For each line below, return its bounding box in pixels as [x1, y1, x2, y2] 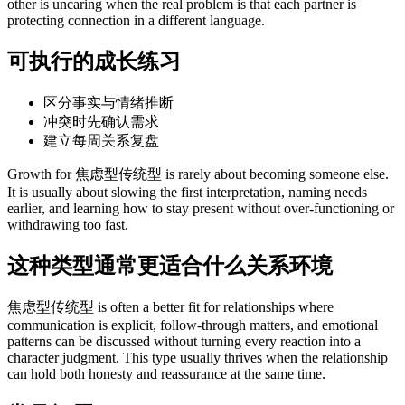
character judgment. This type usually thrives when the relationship [7, 349, 388, 365]
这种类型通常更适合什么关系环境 [7, 253, 333, 278]
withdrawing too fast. [7, 217, 128, 232]
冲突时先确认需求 [43, 114, 159, 129]
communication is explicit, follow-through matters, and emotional [7, 316, 378, 333]
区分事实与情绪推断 [43, 95, 174, 110]
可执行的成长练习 [7, 50, 181, 74]
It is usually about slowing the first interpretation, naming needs [7, 184, 367, 200]
